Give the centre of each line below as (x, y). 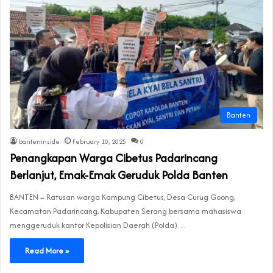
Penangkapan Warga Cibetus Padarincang (114, 158)
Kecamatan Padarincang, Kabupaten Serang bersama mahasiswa (126, 211)
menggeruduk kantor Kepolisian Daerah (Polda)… (98, 225)
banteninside (39, 141)
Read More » (47, 250)
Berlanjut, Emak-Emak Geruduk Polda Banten (119, 175)
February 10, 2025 (99, 141)
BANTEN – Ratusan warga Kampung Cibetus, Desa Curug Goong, (122, 197)
